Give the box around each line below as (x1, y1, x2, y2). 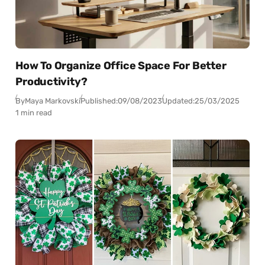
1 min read (15, 108, 53, 118)
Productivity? (15, 75, 88, 89)
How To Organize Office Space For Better (15, 59, 227, 73)
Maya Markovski (25, 96, 81, 106)
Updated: (162, 96, 195, 106)
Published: (80, 96, 118, 106)
